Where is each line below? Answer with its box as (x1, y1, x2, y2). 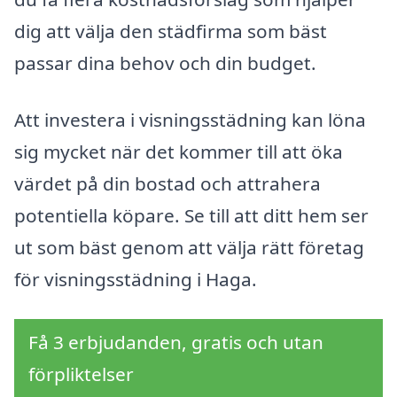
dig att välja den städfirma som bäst (14, 19, 327, 44)
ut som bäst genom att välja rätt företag (14, 234, 364, 260)
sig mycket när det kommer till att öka (14, 138, 343, 164)
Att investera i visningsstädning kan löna (14, 106, 366, 132)
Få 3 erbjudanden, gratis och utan (28, 330, 323, 355)
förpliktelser (28, 362, 134, 387)
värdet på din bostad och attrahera (14, 170, 321, 196)
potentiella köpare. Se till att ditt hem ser (14, 202, 369, 228)
